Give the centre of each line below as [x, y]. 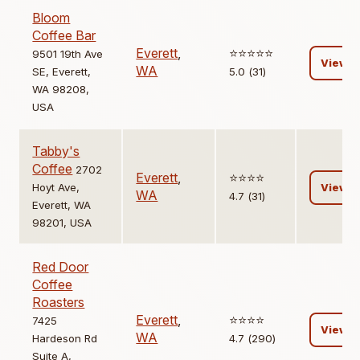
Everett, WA [62, 205]
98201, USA [62, 223]
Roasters [59, 303]
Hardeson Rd [65, 339]
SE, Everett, [62, 72]
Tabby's [56, 151]
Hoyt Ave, [56, 188]
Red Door [61, 267]
